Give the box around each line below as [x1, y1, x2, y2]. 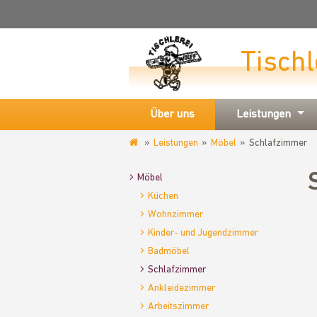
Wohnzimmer [148, 209, 203, 220]
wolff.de [129, 168, 163, 178]
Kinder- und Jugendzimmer [148, 228, 258, 238]
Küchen [148, 191, 178, 202]
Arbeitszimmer [148, 301, 209, 312]
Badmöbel [148, 246, 190, 257]
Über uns [150, 109, 195, 120]
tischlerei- [129, 153, 171, 163]
